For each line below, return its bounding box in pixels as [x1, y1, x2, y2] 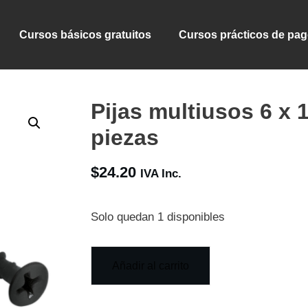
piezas [91, 125, 159, 151]
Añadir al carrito [112, 260, 190, 272]
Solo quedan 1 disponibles [91, 210, 225, 224]
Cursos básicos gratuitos [19, 28, 151, 41]
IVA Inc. [140, 166, 182, 181]
